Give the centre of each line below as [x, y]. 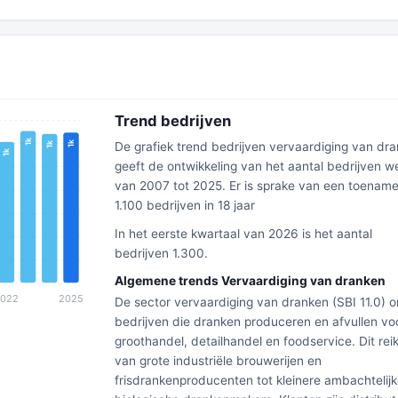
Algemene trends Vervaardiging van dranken [250, 281]
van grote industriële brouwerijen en [218, 361]
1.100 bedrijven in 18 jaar [184, 205]
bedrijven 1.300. [161, 253]
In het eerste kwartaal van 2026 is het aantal [243, 234]
